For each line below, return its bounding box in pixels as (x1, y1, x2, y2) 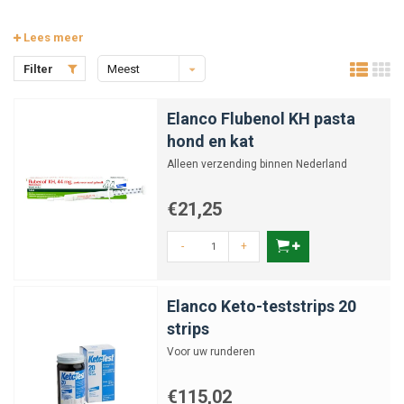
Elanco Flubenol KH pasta (167, 109, 355, 128)
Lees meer (21, 31, 84, 44)
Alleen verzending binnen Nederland (167, 158, 347, 170)
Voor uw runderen (167, 345, 255, 358)
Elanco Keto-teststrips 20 (167, 297, 356, 316)
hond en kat (167, 132, 254, 151)
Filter (23, 62, 53, 76)
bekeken (107, 89, 152, 103)
